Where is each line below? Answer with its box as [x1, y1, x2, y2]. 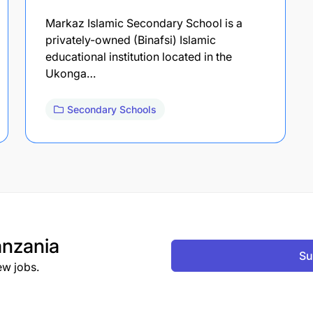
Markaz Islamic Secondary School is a [45, 15, 242, 30]
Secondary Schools [67, 103, 156, 115]
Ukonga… [45, 66, 96, 80]
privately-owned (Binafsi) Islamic [45, 32, 216, 47]
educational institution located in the [45, 49, 232, 64]
